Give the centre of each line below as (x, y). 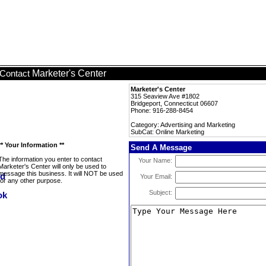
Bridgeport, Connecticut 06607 (174, 103)
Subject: (161, 192)
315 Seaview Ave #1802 (165, 96)
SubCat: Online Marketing (167, 132)
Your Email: (156, 176)
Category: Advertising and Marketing (183, 125)
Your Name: (155, 160)
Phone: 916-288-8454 (162, 110)
